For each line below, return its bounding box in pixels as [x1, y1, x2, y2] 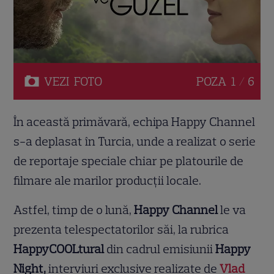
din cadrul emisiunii [104, 242, 216, 257]
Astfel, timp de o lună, [13, 202, 132, 218]
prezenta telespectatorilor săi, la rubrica [13, 222, 229, 237]
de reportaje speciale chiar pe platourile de [13, 154, 244, 169]
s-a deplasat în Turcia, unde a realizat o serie [13, 134, 256, 149]
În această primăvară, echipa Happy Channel [13, 114, 256, 130]
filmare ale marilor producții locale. [13, 173, 202, 188]
